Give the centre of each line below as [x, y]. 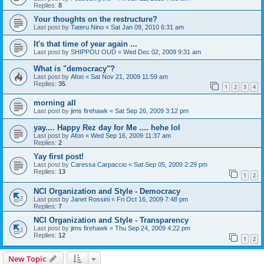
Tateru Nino [87, 27]
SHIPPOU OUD [93, 52]
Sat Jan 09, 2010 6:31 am [147, 27]
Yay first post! [59, 157]
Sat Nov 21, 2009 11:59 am [129, 76]
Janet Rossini [90, 199]
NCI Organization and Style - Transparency [111, 220]
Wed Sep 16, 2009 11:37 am [131, 136]
